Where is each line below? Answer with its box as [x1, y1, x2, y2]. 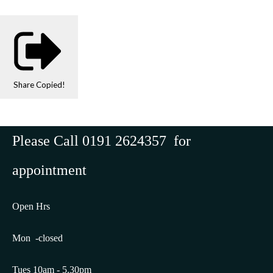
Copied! [35, 80, 65, 90]
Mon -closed [12, 233, 63, 244]
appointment [12, 162, 87, 179]
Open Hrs [12, 201, 50, 212]
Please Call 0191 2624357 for [12, 133, 191, 149]
